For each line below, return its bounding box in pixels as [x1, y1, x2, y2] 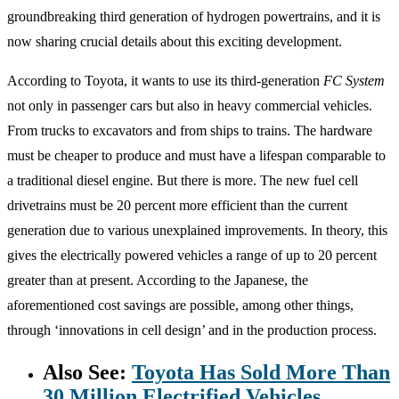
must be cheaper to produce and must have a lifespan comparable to [7, 147, 386, 163]
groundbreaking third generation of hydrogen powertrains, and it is [7, 8, 380, 24]
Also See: [43, 360, 132, 384]
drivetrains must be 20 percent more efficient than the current [7, 197, 347, 213]
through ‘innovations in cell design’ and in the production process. [7, 322, 377, 338]
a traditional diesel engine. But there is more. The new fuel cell [7, 172, 358, 188]
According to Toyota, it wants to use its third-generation [7, 72, 323, 88]
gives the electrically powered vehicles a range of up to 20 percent [7, 247, 377, 263]
